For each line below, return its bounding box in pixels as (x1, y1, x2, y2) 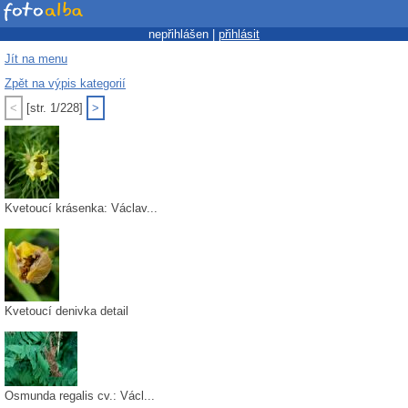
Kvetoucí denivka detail (5, 304, 128, 318)
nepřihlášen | (148, 27, 219, 41)
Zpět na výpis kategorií (5, 76, 126, 90)
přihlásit (219, 27, 260, 41)
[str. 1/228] (23, 101, 87, 115)
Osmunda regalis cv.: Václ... (5, 389, 155, 403)
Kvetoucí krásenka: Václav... (5, 201, 158, 215)
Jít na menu (5, 52, 67, 66)
